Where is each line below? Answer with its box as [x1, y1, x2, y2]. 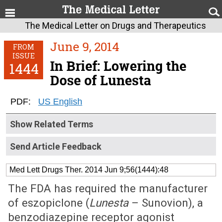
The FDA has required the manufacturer [8, 182, 208, 195]
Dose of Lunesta [50, 71, 151, 90]
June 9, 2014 [50, 38, 119, 55]
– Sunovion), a [128, 196, 203, 209]
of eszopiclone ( [8, 196, 89, 209]
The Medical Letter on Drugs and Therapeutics [25, 20, 206, 31]
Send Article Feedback [10, 141, 102, 152]
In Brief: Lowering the [50, 57, 186, 75]
